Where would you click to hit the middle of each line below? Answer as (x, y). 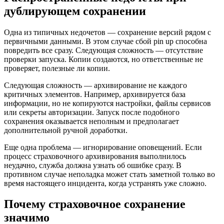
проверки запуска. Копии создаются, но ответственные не (103, 59)
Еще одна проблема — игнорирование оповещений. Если (103, 147)
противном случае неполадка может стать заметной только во (109, 174)
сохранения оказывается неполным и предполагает (91, 121)
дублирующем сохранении (75, 11)
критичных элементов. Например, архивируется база (95, 94)
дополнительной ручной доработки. (66, 130)
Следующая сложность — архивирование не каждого (95, 85)
